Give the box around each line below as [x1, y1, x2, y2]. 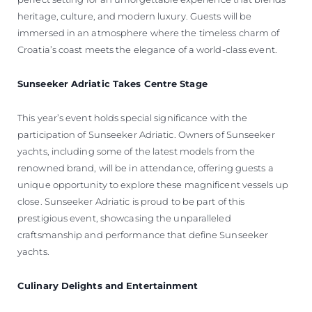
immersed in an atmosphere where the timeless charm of [17, 26, 280, 38]
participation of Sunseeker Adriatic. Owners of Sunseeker [17, 128, 275, 140]
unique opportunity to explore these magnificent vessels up [17, 178, 288, 190]
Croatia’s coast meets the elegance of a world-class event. [17, 43, 277, 55]
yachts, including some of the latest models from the [17, 145, 256, 157]
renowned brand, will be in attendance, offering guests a [17, 162, 274, 173]
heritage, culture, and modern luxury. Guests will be [17, 10, 252, 22]
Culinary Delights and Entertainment [17, 279, 198, 291]
